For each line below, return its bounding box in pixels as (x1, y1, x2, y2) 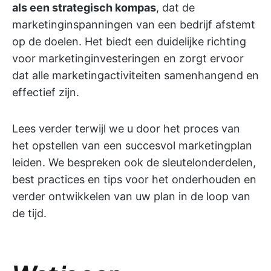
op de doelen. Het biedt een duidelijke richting (12, 35, 246, 48)
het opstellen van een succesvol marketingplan (12, 139, 252, 152)
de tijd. (12, 207, 47, 220)
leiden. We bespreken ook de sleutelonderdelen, (12, 156, 256, 169)
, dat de (156, 1, 195, 14)
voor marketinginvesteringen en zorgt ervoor (12, 52, 244, 65)
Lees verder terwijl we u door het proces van (12, 122, 240, 135)
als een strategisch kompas (12, 1, 156, 14)
